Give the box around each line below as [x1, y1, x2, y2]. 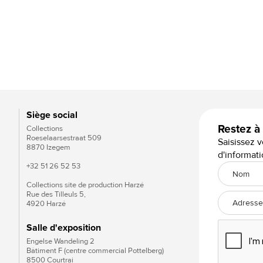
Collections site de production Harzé [26, 180, 144, 190]
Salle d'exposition [26, 222, 101, 234]
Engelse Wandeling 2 [26, 237, 95, 247]
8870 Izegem [26, 143, 70, 153]
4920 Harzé [26, 199, 66, 209]
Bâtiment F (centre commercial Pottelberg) [26, 246, 164, 256]
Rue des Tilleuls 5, [26, 190, 86, 200]
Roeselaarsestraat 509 [26, 133, 102, 143]
